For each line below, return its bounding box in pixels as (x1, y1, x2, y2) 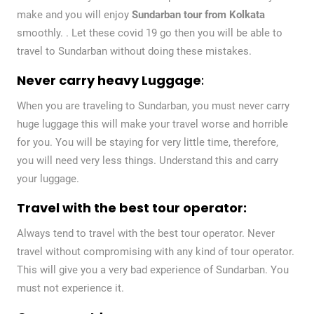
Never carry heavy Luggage (16, 71, 201, 89)
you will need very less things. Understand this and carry (16, 153, 278, 167)
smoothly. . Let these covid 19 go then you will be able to (16, 26, 282, 39)
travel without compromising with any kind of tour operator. (16, 245, 294, 258)
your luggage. (16, 172, 79, 185)
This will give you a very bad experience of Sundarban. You (16, 263, 289, 276)
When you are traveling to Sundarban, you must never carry (16, 99, 289, 112)
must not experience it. (16, 281, 124, 294)
